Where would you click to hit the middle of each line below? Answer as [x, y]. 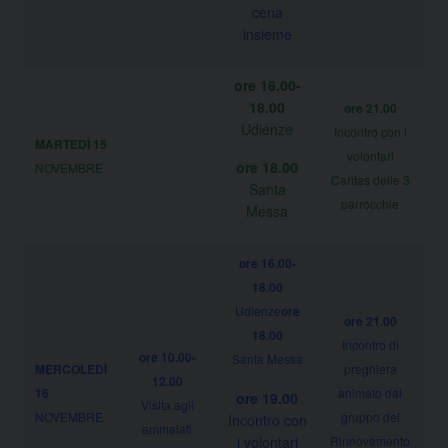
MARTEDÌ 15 [71, 143]
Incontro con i [370, 131]
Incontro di [370, 344]
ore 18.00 [267, 166]
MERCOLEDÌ [71, 368]
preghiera [370, 368]
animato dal [370, 392]
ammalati [167, 428]
